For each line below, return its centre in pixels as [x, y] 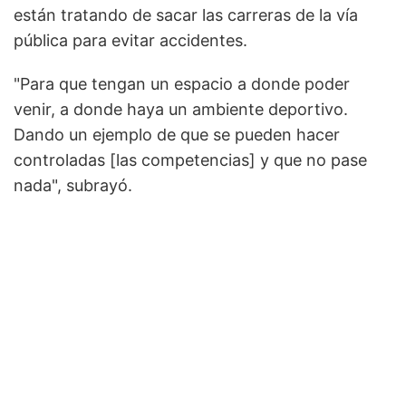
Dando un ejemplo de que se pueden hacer [177, 135]
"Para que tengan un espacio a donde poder [182, 84]
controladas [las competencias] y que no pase [190, 160]
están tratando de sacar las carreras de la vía [186, 15]
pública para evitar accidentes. [130, 41]
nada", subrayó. [73, 186]
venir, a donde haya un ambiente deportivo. [181, 110]
